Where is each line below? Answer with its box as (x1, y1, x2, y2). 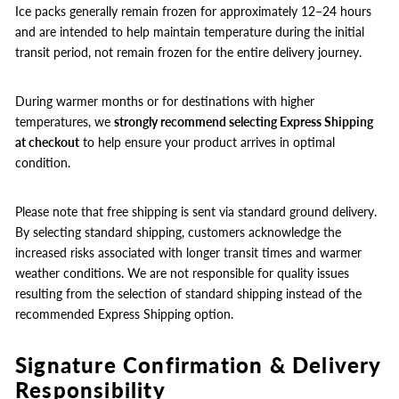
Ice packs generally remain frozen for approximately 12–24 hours (15, 4, 371, 19)
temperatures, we (15, 114, 114, 129)
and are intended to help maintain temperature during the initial (15, 24, 364, 39)
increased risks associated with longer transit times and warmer (15, 245, 362, 260)
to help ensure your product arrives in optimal (79, 134, 335, 150)
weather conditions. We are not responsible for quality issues (15, 265, 349, 281)
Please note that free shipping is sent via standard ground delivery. (15, 204, 377, 219)
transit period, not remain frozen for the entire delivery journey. (15, 45, 362, 60)
